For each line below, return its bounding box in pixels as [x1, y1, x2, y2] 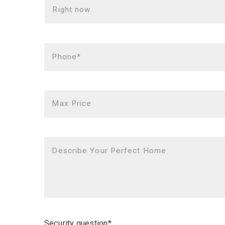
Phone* [52, 52, 81, 61]
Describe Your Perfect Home [52, 146, 167, 155]
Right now [52, 5, 91, 14]
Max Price [52, 99, 92, 108]
